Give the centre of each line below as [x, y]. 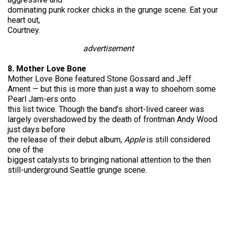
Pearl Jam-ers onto [42, 99]
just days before [36, 129]
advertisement [109, 48]
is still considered [178, 140]
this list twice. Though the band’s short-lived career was [106, 109]
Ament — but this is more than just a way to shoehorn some [112, 89]
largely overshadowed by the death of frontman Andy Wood [112, 119]
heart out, [24, 20]
